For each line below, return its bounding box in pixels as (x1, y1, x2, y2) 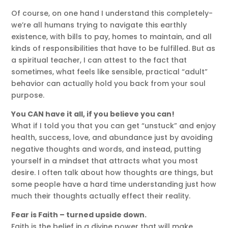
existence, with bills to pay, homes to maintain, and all (11, 32, 212, 42)
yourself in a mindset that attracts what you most (11, 156, 198, 166)
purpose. (11, 90, 45, 101)
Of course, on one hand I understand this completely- (11, 8, 213, 19)
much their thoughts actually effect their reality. (11, 191, 191, 202)
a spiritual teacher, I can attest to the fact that (11, 55, 187, 66)
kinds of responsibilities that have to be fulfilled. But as (11, 43, 216, 54)
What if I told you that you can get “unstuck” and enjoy (11, 121, 216, 131)
